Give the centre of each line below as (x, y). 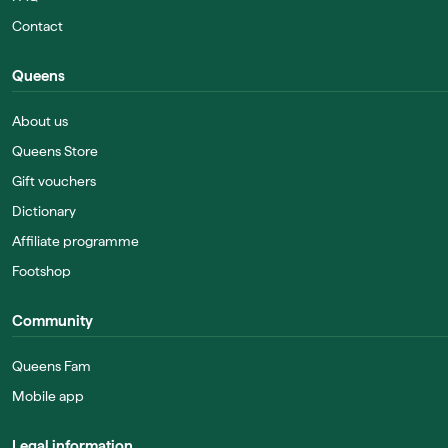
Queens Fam (51, 366)
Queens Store (55, 151)
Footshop (41, 271)
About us (40, 121)
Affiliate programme (75, 241)
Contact (37, 26)
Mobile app (48, 396)
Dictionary (44, 211)
